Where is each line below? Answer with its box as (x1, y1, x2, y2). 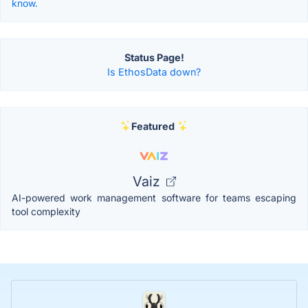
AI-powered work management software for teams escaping (12, 191, 296, 203)
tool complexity (12, 205, 80, 217)
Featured (131, 120, 175, 132)
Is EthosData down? (107, 65, 201, 78)
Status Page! (124, 51, 184, 63)
